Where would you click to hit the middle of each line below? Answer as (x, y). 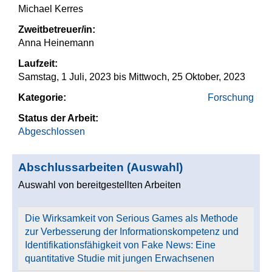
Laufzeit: (39, 63)
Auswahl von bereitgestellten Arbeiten (100, 185)
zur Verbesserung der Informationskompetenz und (132, 231)
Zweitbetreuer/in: (58, 29)
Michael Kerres (51, 8)
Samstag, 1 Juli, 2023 (65, 76)
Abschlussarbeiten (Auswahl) (100, 167)
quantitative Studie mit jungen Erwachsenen (120, 258)
